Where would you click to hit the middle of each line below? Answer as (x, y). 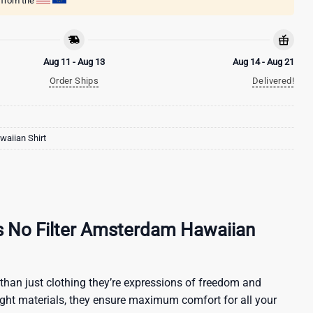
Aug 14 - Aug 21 (263, 61)
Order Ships (74, 80)
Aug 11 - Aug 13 (74, 61)
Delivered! (273, 80)
